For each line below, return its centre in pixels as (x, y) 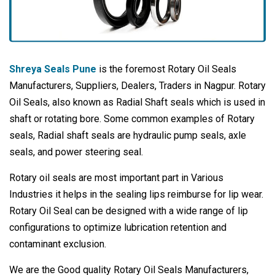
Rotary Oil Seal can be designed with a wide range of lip (129, 211)
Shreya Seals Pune (53, 69)
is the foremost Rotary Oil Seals (166, 69)
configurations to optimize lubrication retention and (118, 228)
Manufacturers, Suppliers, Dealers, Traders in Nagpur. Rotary (137, 86)
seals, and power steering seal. (76, 152)
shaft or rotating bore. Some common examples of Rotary (132, 119)
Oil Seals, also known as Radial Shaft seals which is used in (137, 103)
